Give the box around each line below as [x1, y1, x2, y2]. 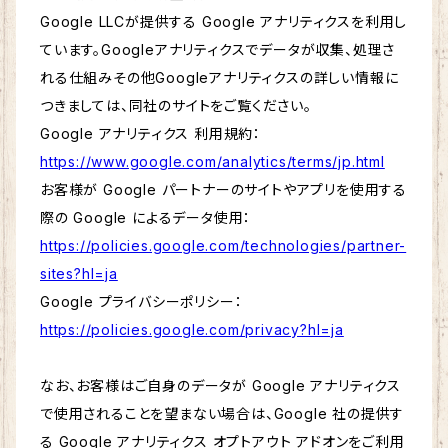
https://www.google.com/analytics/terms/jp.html [40, 153, 385, 171]
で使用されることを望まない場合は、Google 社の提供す [40, 405, 405, 423]
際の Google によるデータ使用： [40, 209, 252, 227]
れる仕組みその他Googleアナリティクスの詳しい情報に [40, 69, 399, 87]
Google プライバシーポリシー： [40, 293, 243, 311]
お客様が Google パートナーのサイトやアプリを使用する [40, 181, 407, 199]
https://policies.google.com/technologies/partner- [40, 237, 407, 255]
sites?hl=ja [40, 265, 118, 283]
